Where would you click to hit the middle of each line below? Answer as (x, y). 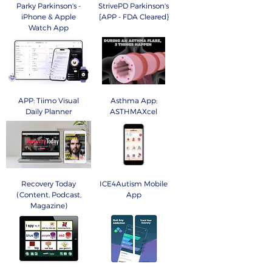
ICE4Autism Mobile (134, 184)
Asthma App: (134, 100)
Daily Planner (49, 111)
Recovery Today (49, 184)
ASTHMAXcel (134, 111)
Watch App (49, 27)
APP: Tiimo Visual (49, 100)
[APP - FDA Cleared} (134, 16)
